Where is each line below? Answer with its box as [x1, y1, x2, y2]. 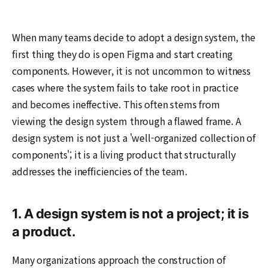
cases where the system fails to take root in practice [12, 80, 239, 95]
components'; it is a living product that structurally [12, 147, 236, 162]
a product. [12, 223, 76, 239]
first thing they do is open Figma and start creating [12, 46, 233, 61]
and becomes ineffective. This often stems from [12, 96, 220, 111]
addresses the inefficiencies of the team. [12, 163, 187, 178]
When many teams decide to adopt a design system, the [12, 29, 255, 44]
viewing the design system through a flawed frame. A [12, 113, 241, 128]
